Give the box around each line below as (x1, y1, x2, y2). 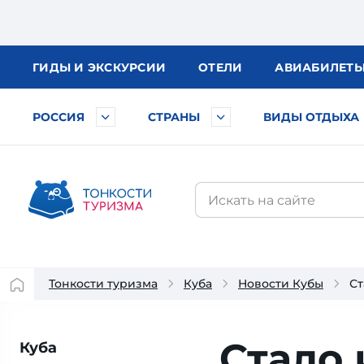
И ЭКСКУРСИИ (74, 60, 166, 75)
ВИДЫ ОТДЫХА (263, 110, 359, 124)
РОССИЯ (32, 110, 84, 124)
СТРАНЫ (148, 110, 200, 124)
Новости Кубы (238, 276, 323, 291)
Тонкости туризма (49, 276, 158, 291)
